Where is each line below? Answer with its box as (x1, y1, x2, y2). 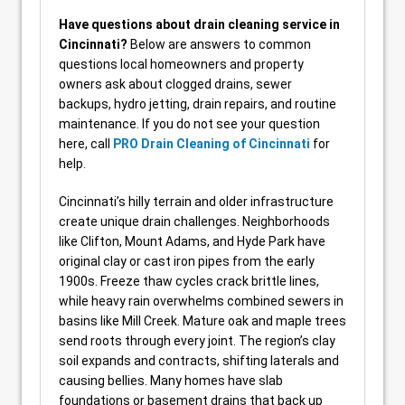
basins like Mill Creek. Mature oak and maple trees (59, 314, 346, 328)
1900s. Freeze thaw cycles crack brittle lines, (59, 274, 319, 288)
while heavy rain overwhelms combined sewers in (59, 294, 344, 308)
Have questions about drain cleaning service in (59, 17, 340, 32)
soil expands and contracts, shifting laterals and (59, 353, 339, 368)
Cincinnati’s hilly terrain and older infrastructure (59, 194, 334, 209)
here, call (59, 137, 113, 151)
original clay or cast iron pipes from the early (59, 254, 315, 268)
